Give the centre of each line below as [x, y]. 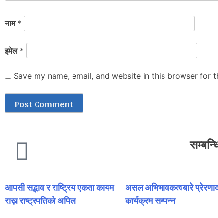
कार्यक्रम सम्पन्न [150, 200]
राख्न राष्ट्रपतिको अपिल [40, 200]
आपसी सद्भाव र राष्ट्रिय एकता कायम [59, 187]
